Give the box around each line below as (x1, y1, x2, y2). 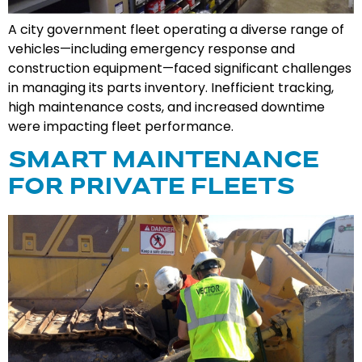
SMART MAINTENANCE (8, 149, 319, 173)
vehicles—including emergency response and (8, 40, 295, 59)
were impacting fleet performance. (8, 117, 234, 137)
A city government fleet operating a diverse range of (8, 20, 344, 40)
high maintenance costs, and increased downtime (8, 98, 325, 117)
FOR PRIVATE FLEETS (8, 176, 295, 200)
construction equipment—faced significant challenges (8, 59, 351, 78)
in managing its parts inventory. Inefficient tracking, (8, 78, 334, 98)
